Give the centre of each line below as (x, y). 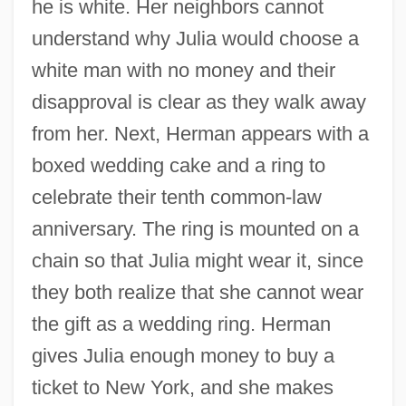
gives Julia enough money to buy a (183, 355)
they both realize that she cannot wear (197, 292)
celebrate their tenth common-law (176, 197)
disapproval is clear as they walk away (198, 101)
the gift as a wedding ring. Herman (181, 324)
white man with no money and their (183, 70)
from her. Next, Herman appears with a (200, 133)
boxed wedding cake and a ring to (178, 165)
